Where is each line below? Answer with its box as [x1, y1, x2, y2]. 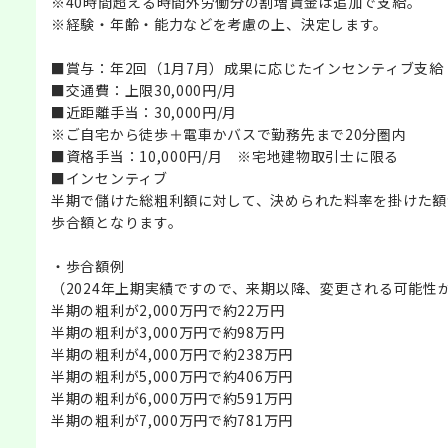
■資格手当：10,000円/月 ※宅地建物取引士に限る [51, 145, 399, 166]
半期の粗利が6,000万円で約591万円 [51, 387, 293, 408]
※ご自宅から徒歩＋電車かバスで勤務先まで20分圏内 [51, 123, 407, 144]
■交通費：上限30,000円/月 [51, 79, 238, 100]
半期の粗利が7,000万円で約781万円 [51, 409, 293, 430]
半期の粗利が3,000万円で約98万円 [51, 321, 285, 342]
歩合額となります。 [51, 211, 183, 232]
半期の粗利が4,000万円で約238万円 [51, 343, 293, 364]
